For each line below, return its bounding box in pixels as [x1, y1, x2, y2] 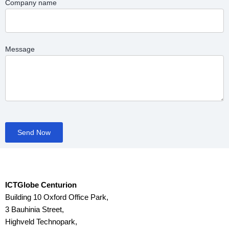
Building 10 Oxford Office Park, [5, 193, 108, 202]
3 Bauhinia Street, [5, 205, 64, 214]
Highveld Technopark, [5, 218, 77, 226]
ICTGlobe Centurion [5, 181, 77, 190]
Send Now [17, 128, 51, 137]
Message [5, 45, 35, 54]
